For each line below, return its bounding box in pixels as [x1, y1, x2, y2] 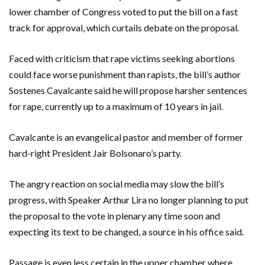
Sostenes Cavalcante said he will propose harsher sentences [9, 84, 247, 96]
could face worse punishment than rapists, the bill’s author [9, 68, 241, 80]
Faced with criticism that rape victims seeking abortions [9, 52, 235, 64]
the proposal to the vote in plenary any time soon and [9, 209, 220, 221]
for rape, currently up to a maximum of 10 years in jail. [9, 100, 223, 112]
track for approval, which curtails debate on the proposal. [9, 21, 239, 33]
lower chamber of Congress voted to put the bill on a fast [9, 5, 238, 17]
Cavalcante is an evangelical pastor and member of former [9, 131, 243, 143]
